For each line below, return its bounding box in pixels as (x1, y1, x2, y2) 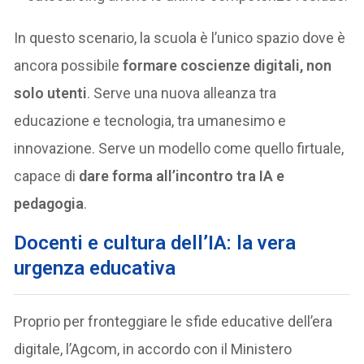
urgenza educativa (14, 256, 176, 279)
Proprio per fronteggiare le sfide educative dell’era (14, 312, 333, 330)
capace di (14, 167, 80, 184)
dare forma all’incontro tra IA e (79, 167, 285, 184)
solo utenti (14, 84, 88, 102)
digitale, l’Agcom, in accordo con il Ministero (14, 340, 292, 357)
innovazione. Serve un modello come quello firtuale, (14, 139, 344, 157)
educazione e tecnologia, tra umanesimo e (14, 111, 287, 129)
